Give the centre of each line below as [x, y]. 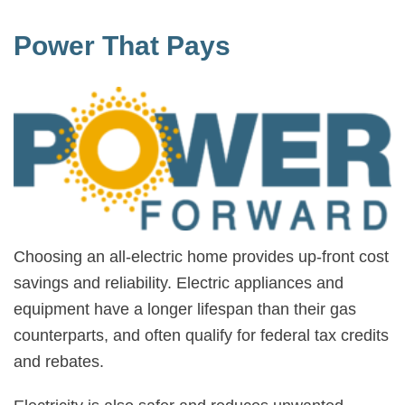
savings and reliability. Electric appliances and [179, 283]
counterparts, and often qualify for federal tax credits [201, 335]
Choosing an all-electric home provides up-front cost [201, 256]
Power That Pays [122, 46]
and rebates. [59, 361]
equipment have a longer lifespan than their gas [185, 309]
